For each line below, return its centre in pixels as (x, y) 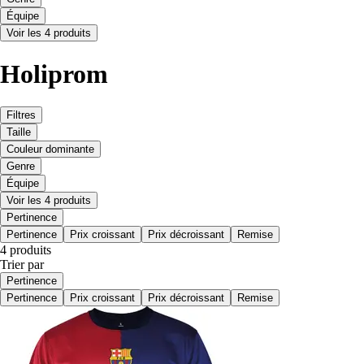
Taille (19, 132)
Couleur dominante (50, 149)
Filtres (21, 115)
